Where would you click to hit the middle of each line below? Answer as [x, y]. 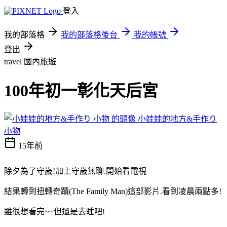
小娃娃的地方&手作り [177, 119]
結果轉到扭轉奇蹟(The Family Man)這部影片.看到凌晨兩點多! [113, 191]
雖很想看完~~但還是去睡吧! [54, 211]
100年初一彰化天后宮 [81, 91]
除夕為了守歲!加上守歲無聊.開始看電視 [75, 171]
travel [14, 62]
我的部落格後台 [89, 35]
